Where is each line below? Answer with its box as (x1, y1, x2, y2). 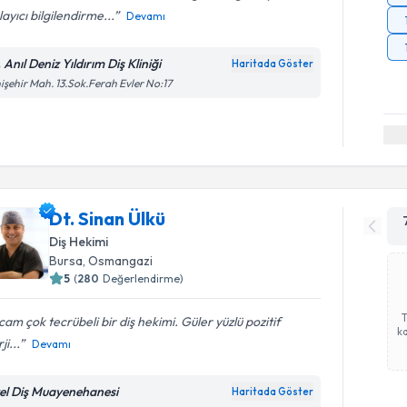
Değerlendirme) (103, 272, 184, 285)
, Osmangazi (83, 253, 154, 269)
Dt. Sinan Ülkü (49, 207, 166, 230)
